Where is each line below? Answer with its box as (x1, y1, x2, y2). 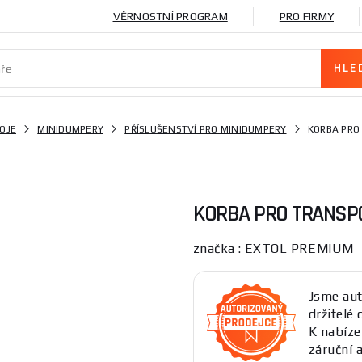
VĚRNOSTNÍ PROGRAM (112, 10, 228, 23)
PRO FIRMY (279, 10, 334, 23)
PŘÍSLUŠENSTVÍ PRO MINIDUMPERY (124, 124, 287, 135)
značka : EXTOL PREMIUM (193, 241, 354, 256)
